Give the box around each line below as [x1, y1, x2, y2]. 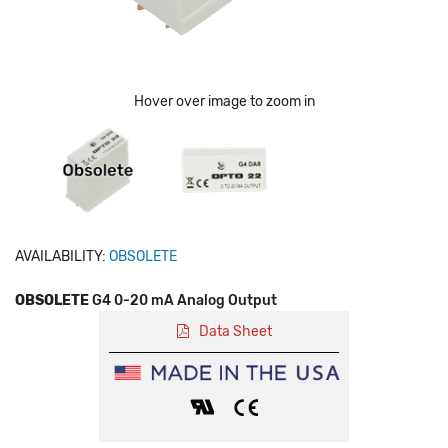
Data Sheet [198, 323, 272, 340]
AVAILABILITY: [15, 248, 106, 265]
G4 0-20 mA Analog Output [92, 292, 277, 309]
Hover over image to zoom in [133, 93, 315, 110]
